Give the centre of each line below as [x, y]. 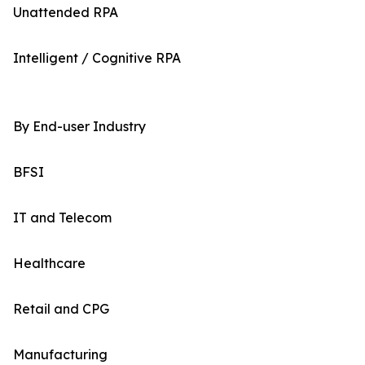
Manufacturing [60, 355]
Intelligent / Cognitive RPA [97, 58]
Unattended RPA [66, 13]
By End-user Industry [79, 127]
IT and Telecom [62, 218]
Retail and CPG [61, 309]
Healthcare [49, 264]
